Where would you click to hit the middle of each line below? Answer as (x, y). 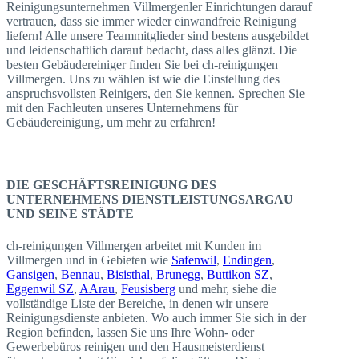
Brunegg (178, 274)
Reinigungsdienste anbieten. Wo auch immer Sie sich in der (156, 317)
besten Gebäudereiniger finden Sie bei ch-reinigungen (142, 64)
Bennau (81, 274)
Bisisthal (128, 274)
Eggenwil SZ (40, 288)
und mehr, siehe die (226, 288)
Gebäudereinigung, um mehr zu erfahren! (111, 122)
